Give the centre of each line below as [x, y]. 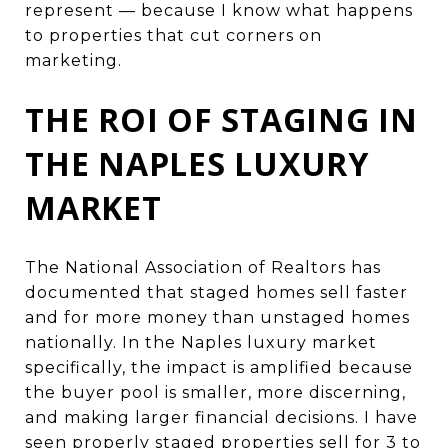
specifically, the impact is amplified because [219, 367]
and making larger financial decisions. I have [221, 417]
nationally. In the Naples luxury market [201, 342]
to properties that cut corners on [173, 35]
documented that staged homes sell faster [216, 292]
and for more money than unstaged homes [217, 317]
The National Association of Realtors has [203, 267]
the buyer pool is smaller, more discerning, [215, 392]
